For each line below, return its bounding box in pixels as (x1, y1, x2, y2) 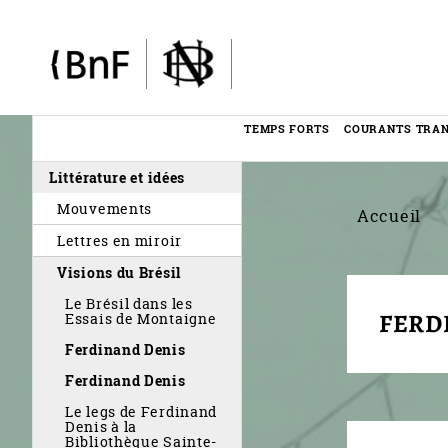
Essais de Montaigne (65, 309, 217, 328)
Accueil (357, 205, 421, 227)
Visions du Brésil (57, 263, 181, 282)
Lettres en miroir (57, 231, 182, 250)
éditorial (32, 177, 121, 206)
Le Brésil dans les (65, 294, 193, 313)
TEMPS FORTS (244, 121, 330, 136)
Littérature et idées (49, 168, 186, 187)
